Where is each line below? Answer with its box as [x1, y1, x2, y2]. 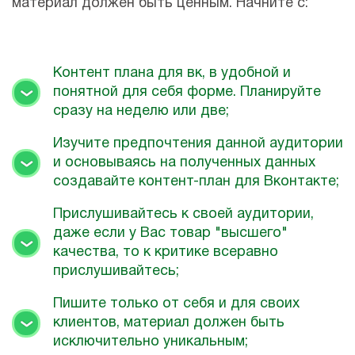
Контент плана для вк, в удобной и [53, 67, 291, 81]
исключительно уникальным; [53, 335, 248, 349]
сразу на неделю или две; [53, 105, 229, 119]
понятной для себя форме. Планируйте [53, 86, 321, 100]
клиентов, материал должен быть [53, 316, 284, 330]
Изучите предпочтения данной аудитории [53, 137, 343, 151]
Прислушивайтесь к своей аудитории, [53, 208, 314, 222]
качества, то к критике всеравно [53, 246, 278, 260]
